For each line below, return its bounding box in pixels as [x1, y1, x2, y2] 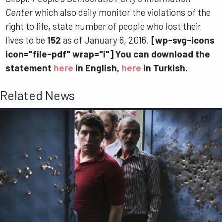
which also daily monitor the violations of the [33, 6, 211, 18]
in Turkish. [141, 62, 188, 74]
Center [5, 6, 33, 18]
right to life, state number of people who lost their [5, 20, 202, 32]
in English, [73, 62, 122, 74]
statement [5, 62, 54, 74]
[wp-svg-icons [151, 34, 215, 46]
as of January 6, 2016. [61, 34, 152, 46]
